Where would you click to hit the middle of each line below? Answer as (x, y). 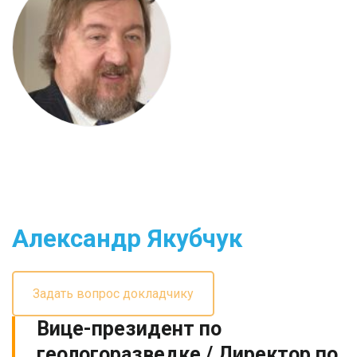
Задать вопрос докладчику (113, 294)
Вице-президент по (129, 329)
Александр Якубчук (127, 238)
